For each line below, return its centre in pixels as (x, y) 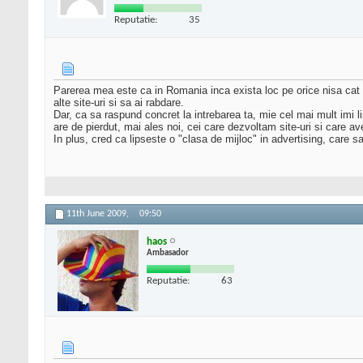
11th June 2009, (99, 214)
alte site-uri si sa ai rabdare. (119, 103)
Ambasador (168, 253)
